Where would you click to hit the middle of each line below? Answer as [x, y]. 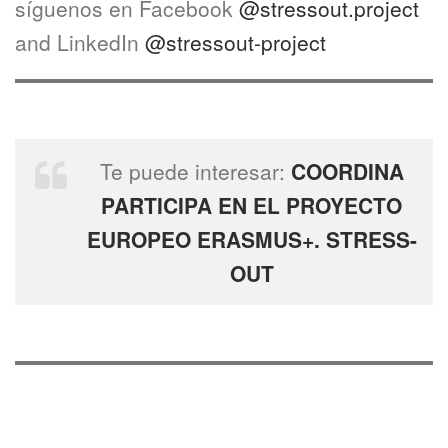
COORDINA [344, 171]
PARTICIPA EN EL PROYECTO [251, 205]
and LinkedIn [77, 42]
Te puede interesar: [192, 171]
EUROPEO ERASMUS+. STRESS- [251, 239]
